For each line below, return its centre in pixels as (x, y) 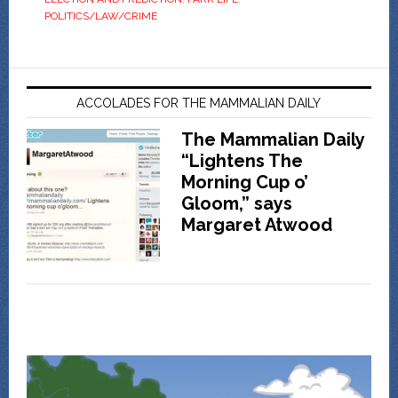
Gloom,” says (236, 204)
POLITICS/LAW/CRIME (100, 16)
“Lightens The (242, 161)
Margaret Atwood (256, 225)
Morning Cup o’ (244, 183)
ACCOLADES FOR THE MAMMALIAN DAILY (199, 103)
